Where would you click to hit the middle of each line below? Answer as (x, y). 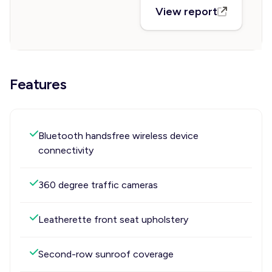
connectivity (66, 150)
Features (38, 84)
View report (187, 12)
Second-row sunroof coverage (106, 254)
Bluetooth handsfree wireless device (118, 136)
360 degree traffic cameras (98, 185)
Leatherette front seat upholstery (113, 219)
